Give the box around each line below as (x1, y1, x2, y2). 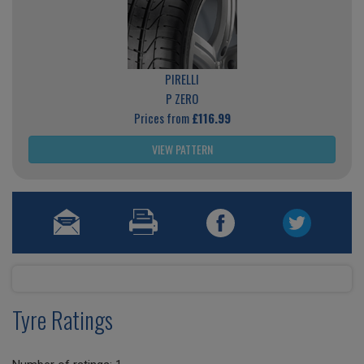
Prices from (133, 109, 192, 128)
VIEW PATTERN (151, 141, 213, 158)
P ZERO (166, 89, 198, 108)
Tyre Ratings (12, 303, 113, 337)
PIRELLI (165, 70, 199, 89)
